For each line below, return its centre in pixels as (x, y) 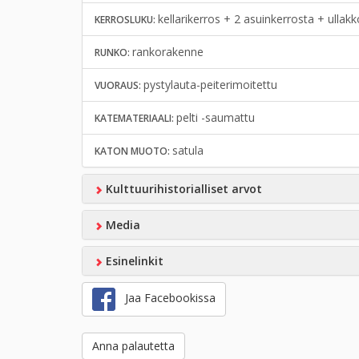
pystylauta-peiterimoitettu (210, 85)
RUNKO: (113, 53)
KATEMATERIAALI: (135, 119)
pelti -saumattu (216, 118)
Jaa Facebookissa (165, 298)
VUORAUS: (119, 86)
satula (188, 151)
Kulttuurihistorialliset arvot (182, 189)
